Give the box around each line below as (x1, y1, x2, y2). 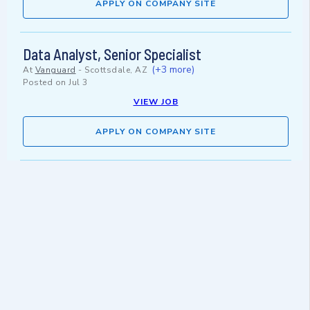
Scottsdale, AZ (84, 64, 147, 76)
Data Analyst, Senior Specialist (23, 45, 201, 64)
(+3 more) (151, 63, 194, 77)
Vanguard (35, 64, 76, 76)
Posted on (23, 77, 69, 89)
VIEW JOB (133, 96, 179, 108)
